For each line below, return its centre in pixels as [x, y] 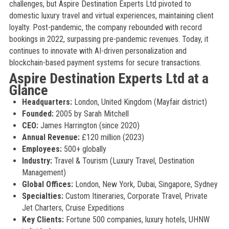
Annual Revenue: [51, 137]
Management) [44, 173]
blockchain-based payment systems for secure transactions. [105, 63]
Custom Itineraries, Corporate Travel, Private [135, 196]
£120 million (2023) [112, 137]
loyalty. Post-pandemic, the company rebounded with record [105, 27]
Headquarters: [47, 102]
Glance [28, 90]
